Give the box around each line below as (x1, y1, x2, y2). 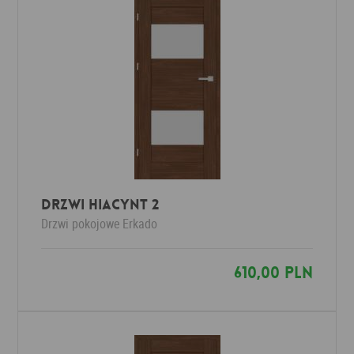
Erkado (122, 215, 158, 232)
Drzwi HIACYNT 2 (41, 195, 160, 214)
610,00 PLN (233, 262, 313, 283)
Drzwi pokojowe (41, 215, 121, 232)
